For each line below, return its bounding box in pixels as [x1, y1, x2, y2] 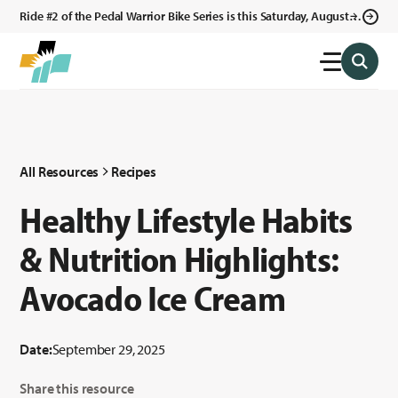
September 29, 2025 [52, 340, 165, 358]
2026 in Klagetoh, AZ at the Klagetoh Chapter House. [20, 27, 297, 43]
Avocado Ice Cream [20, 275, 285, 320]
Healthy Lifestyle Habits [20, 196, 353, 242]
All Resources [20, 163, 99, 180]
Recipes [110, 163, 156, 180]
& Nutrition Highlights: [20, 235, 338, 281]
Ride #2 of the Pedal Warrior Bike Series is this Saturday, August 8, [20, 8, 362, 24]
